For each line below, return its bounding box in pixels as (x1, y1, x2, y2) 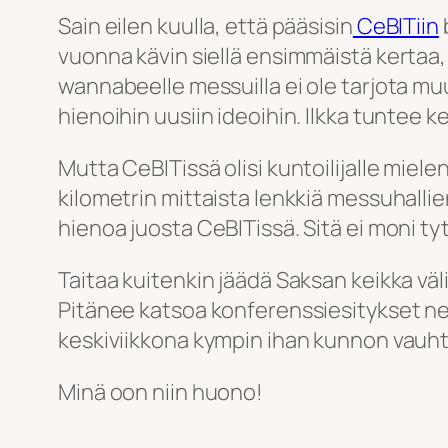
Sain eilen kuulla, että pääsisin (58, 11, 353, 42)
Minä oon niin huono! (58, 377, 263, 408)
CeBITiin (352, 11, 439, 42)
